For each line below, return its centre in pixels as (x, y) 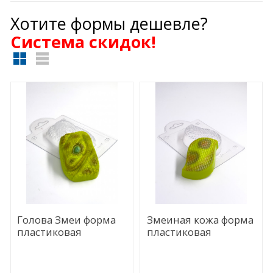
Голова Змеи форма (67, 219)
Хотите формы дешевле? (109, 23)
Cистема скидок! (83, 41)
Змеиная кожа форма (200, 219)
